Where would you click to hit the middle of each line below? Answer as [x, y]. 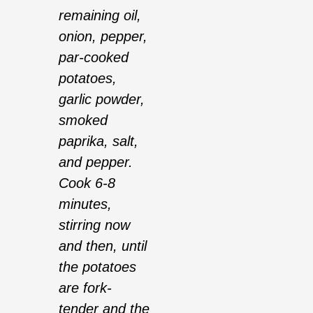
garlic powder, [102, 100]
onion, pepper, [103, 37]
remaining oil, [100, 16]
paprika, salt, [99, 141]
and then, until [103, 246]
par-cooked [94, 58]
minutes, [85, 204]
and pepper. [96, 162]
